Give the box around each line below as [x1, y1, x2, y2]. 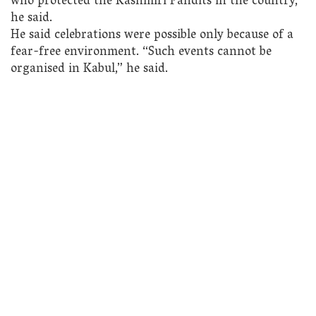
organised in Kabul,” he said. [11, 57, 168, 81]
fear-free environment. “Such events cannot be [11, 40, 272, 64]
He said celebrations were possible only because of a [11, 23, 293, 47]
